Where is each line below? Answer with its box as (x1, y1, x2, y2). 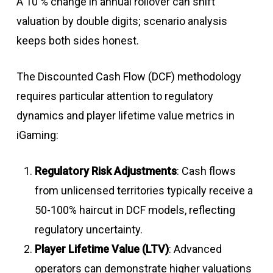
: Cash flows (176, 165, 236, 178)
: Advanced (168, 243, 222, 256)
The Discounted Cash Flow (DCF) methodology (16, 70, 241, 83)
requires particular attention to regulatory (16, 90, 213, 103)
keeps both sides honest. (16, 34, 139, 48)
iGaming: (16, 129, 58, 142)
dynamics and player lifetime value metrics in (16, 109, 235, 122)
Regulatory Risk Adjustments (34, 165, 177, 178)
